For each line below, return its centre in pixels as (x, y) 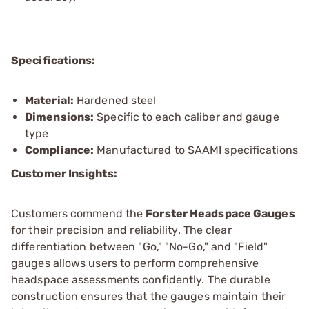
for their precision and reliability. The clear (121, 230)
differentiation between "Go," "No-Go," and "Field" (140, 246)
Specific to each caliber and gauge (187, 117)
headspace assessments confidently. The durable (141, 279)
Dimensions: (60, 117)
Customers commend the (79, 213)
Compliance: (60, 150)
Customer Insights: (64, 173)
